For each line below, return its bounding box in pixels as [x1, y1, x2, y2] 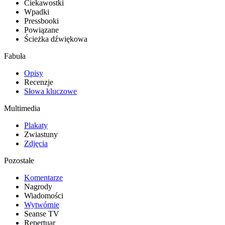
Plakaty [24, 121, 48, 130]
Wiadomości [24, 191, 63, 200]
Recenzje [24, 77, 53, 86]
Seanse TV [24, 209, 59, 218]
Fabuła [4, 51, 26, 60]
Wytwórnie [24, 200, 59, 209]
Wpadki [24, 7, 49, 16]
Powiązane [24, 25, 59, 34]
